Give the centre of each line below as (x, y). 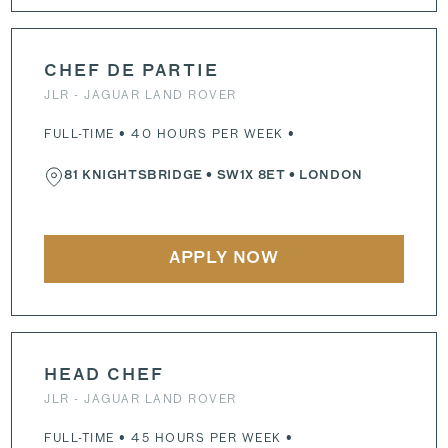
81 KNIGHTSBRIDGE (133, 176)
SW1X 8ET (251, 176)
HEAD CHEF (104, 376)
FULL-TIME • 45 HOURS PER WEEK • (169, 437)
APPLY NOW (224, 259)
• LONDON (324, 176)
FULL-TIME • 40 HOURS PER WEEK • (170, 133)
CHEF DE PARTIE (132, 72)
